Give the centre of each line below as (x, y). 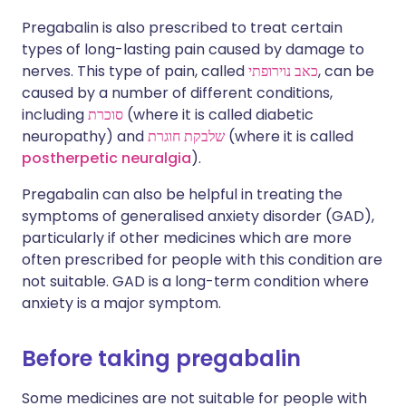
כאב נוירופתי (283, 71)
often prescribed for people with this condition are (202, 260)
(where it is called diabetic (218, 115)
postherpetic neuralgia (106, 158)
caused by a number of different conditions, (177, 93)
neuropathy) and (85, 136)
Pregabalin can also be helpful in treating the (182, 194)
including (55, 115)
